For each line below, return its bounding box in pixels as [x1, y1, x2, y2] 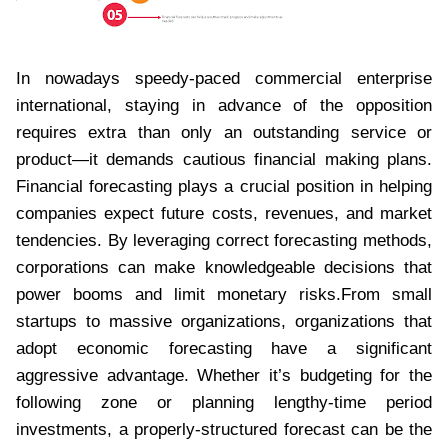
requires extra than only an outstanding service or [16, 122, 432, 142]
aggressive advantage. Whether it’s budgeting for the [16, 365, 432, 385]
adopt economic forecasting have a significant [16, 338, 432, 358]
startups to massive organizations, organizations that [16, 311, 432, 331]
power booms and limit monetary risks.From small [16, 284, 432, 304]
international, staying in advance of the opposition [16, 95, 432, 115]
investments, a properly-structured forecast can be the [16, 419, 432, 439]
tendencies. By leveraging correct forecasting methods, [16, 230, 432, 250]
